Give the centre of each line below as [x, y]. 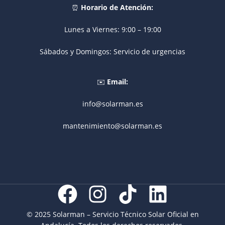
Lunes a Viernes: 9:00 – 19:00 [113, 29]
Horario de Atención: [117, 7]
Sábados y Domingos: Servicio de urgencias [113, 51]
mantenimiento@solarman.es [113, 126]
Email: [118, 81]
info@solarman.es [113, 103]
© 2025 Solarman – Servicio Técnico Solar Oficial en [113, 214]
